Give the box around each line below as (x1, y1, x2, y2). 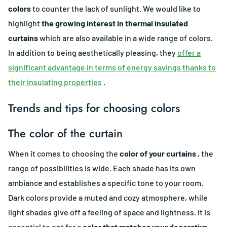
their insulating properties (8, 77, 102, 87)
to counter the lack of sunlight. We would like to (31, 4, 201, 14)
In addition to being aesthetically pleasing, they (8, 48, 177, 58)
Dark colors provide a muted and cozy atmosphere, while (8, 193, 208, 203)
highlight (8, 18, 42, 28)
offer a (177, 48, 201, 58)
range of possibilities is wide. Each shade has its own (8, 163, 196, 173)
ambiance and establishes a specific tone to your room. (8, 178, 203, 188)
